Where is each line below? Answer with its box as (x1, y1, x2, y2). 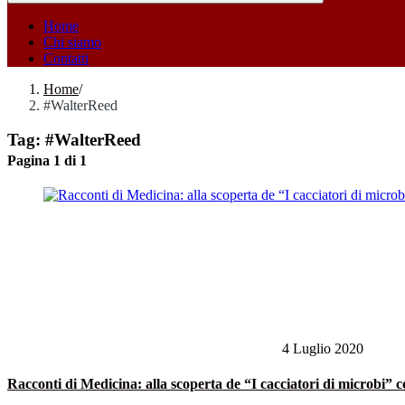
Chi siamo (43, 33, 101, 50)
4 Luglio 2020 (278, 341, 363, 356)
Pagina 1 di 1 (7, 153, 87, 169)
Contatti (43, 50, 89, 66)
